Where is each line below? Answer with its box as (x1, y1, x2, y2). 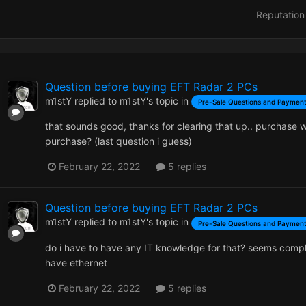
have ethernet (45, 256, 107, 268)
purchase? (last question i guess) (45, 135, 192, 148)
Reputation (255, 9, 305, 20)
